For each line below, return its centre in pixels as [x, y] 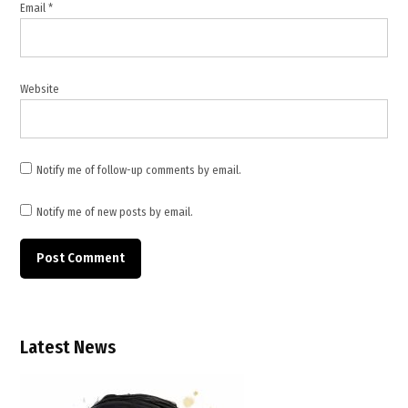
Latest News [68, 347]
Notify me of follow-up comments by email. [139, 169]
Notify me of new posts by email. [115, 211]
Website [40, 88]
